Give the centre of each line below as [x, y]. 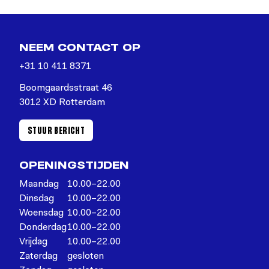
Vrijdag [33, 242]
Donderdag [43, 228]
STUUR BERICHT [56, 130]
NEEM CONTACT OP [80, 47]
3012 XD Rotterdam [62, 103]
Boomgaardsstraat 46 [66, 89]
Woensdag [41, 213]
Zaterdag [38, 257]
